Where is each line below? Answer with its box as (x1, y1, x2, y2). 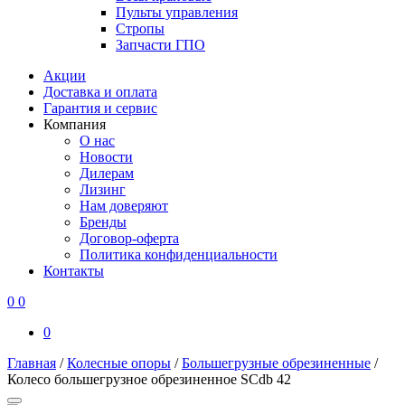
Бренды (80, 214, 127, 230)
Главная (7, 355, 56, 371)
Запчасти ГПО (116, 37, 205, 52)
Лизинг (80, 182, 126, 197)
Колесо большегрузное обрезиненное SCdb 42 (7, 372, 291, 387)
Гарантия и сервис (43, 100, 157, 116)
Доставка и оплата (43, 84, 157, 99)
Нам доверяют (80, 198, 168, 213)
